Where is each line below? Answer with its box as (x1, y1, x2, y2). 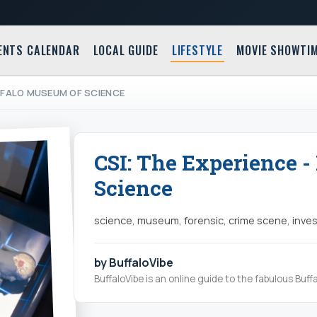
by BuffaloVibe (94, 254, 173, 270)
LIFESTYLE (171, 42, 224, 59)
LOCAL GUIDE (93, 42, 158, 59)
